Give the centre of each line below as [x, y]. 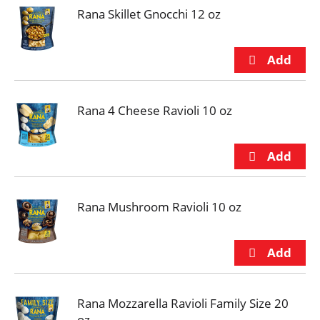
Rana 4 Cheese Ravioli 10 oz [155, 110]
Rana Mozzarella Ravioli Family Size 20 [183, 303]
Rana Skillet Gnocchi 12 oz [149, 14]
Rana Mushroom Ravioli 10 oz [159, 207]
